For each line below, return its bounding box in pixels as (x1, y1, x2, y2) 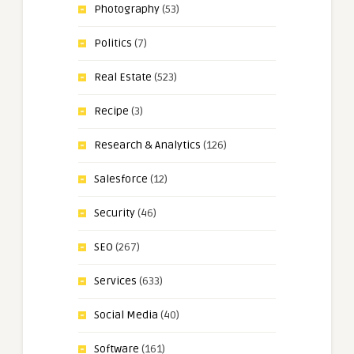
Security (94, 205, 135, 220)
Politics (94, 36, 132, 50)
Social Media (94, 307, 158, 322)
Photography (94, 2, 160, 16)
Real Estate (94, 70, 152, 84)
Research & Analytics (94, 137, 201, 152)
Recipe (94, 104, 129, 118)
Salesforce (94, 171, 148, 186)
